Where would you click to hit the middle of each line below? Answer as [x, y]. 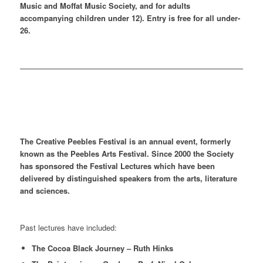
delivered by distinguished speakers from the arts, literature [128, 178]
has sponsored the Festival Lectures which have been [117, 166]
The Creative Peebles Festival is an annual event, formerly [125, 141]
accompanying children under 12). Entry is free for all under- [130, 18]
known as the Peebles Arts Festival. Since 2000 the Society [127, 154]
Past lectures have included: [68, 228]
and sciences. [45, 191]
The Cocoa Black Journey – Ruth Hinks [102, 248]
